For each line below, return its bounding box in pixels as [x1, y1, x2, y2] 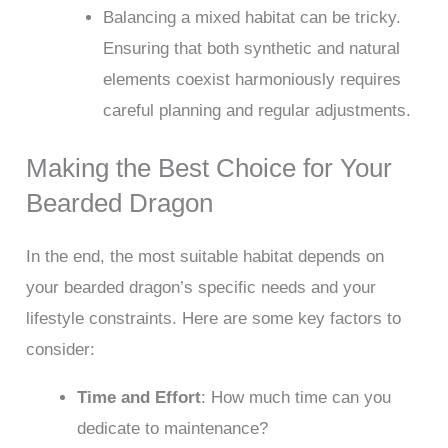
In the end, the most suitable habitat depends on [26, 247, 385, 267]
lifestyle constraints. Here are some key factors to [26, 309, 402, 329]
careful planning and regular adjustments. [102, 100, 411, 120]
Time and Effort [77, 388, 202, 408]
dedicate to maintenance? [77, 419, 269, 439]
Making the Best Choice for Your [26, 154, 393, 183]
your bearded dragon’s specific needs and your [26, 278, 377, 298]
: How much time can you [201, 388, 392, 408]
